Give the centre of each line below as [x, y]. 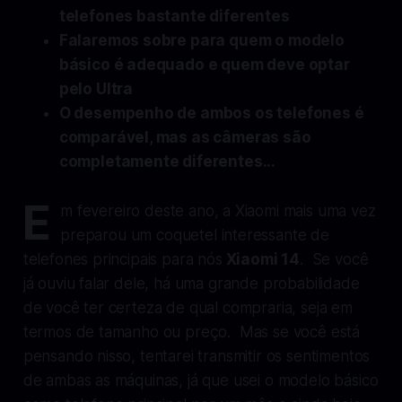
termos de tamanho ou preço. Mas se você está [192, 332]
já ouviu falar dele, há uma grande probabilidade [191, 283]
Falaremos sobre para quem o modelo [201, 40]
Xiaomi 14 [261, 259]
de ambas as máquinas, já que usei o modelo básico [201, 380]
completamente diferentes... [167, 161]
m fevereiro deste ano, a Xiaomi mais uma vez [218, 210]
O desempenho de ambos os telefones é [211, 113]
